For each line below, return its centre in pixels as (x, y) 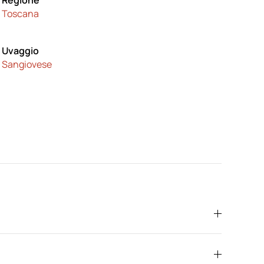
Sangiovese (27, 64)
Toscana (20, 14)
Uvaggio (20, 51)
